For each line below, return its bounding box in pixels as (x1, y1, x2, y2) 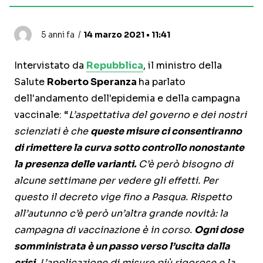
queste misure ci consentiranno (90, 125, 242, 138)
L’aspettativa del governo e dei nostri (69, 109, 247, 122)
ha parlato (139, 76, 186, 89)
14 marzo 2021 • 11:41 (83, 29, 170, 41)
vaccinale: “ (14, 109, 69, 122)
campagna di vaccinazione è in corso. (14, 224, 194, 237)
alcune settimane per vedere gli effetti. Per (14, 174, 218, 187)
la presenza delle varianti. (14, 158, 136, 171)
